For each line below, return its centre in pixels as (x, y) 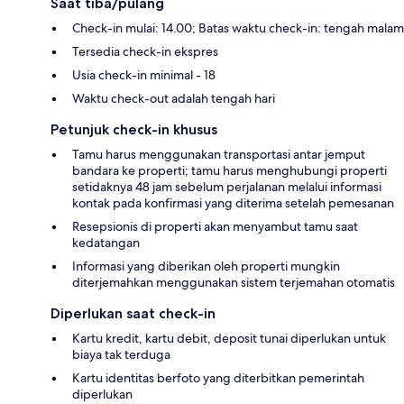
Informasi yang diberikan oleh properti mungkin (206, 266)
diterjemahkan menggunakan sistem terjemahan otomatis (234, 282)
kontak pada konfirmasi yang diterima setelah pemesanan (233, 202)
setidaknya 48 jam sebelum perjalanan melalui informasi (227, 186)
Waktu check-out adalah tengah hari (174, 98)
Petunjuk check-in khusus (134, 129)
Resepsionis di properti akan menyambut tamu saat (215, 226)
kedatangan (106, 242)
